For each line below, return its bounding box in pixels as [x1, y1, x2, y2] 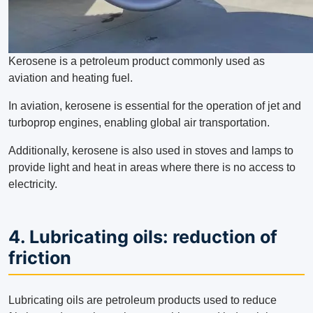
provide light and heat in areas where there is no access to [8, 161, 296, 174]
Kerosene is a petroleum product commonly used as [8, 55, 265, 68]
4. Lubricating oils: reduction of [8, 226, 277, 248]
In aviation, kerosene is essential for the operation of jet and [8, 100, 301, 112]
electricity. [8, 178, 57, 191]
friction [8, 247, 71, 269]
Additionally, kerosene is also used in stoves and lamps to [8, 145, 293, 157]
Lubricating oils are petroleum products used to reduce [8, 294, 277, 307]
